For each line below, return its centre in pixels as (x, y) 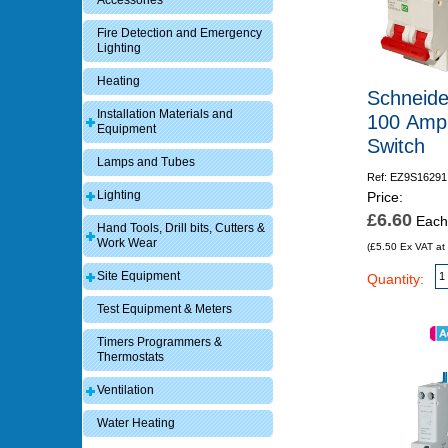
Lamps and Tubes (146, 162)
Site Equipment (139, 276)
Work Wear (127, 243)
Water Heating (136, 423)
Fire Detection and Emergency (180, 33)
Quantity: (395, 279)
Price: (384, 197)
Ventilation (126, 390)
